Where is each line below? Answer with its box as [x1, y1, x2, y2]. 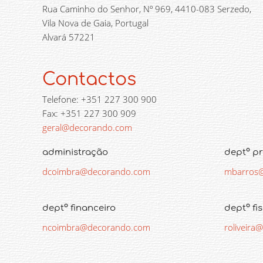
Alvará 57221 [42, 31, 95, 43]
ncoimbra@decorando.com [42, 221, 150, 233]
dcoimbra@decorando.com [42, 166, 150, 177]
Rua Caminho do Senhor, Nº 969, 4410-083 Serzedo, [42, 3, 251, 15]
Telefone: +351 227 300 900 [42, 93, 157, 105]
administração [42, 147, 108, 157]
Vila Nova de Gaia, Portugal [42, 17, 149, 29]
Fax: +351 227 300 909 [42, 107, 136, 119]
